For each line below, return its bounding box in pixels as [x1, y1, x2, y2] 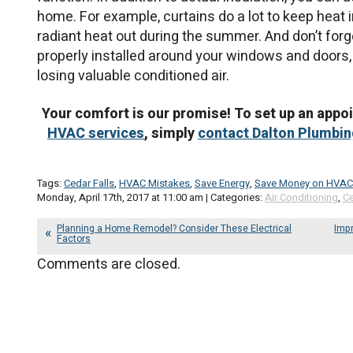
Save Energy [195, 175, 250, 191]
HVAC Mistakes [119, 175, 190, 191]
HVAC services [47, 123, 144, 145]
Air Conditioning [265, 189, 338, 205]
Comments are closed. [37, 253, 180, 275]
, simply [144, 123, 198, 145]
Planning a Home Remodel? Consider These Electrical [57, 221, 292, 236]
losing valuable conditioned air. [37, 65, 229, 87]
